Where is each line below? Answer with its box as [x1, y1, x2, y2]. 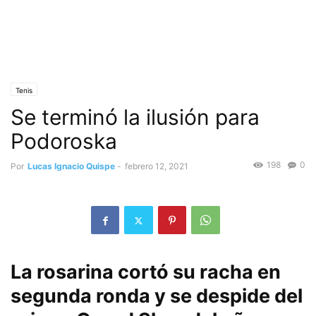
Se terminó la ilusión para [11, 104, 260, 130]
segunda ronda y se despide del [11, 284, 303, 308]
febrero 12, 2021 [125, 161, 188, 171]
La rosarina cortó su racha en [11, 260, 281, 284]
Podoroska [11, 128, 117, 154]
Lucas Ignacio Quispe [28, 161, 115, 171]
